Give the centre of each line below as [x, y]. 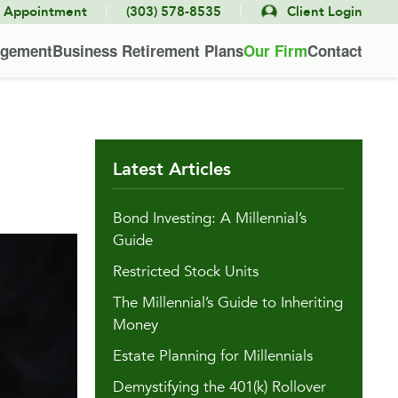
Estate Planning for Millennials [213, 356]
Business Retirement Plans [148, 50]
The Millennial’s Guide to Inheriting [228, 303]
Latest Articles [172, 169]
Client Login [325, 12]
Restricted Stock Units [186, 272]
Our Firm [275, 50]
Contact [335, 50]
